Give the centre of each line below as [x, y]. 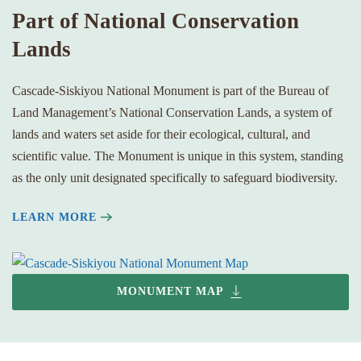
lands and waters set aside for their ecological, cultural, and [161, 134]
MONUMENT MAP [170, 292]
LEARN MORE [54, 217]
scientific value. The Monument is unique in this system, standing [178, 156]
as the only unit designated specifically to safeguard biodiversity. [175, 177]
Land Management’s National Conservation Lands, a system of [172, 112]
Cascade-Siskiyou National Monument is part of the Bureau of [170, 90]
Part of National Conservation [156, 21]
